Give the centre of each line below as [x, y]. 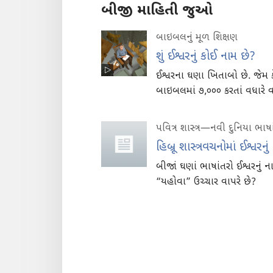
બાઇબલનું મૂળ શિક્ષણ [197, 38]
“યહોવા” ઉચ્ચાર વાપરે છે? [206, 182]
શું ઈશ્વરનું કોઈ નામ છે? [206, 57]
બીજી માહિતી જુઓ [157, 11]
